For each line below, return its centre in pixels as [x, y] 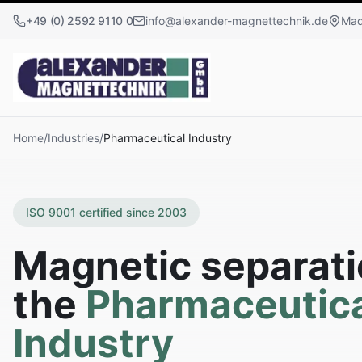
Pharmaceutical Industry [168, 138]
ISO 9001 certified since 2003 [106, 212]
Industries [74, 138]
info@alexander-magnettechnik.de [237, 21]
